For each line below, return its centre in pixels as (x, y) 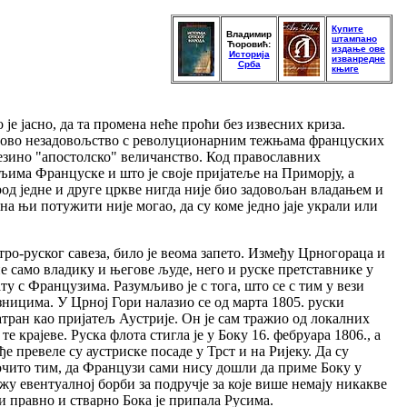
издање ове (358, 49)
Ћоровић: (249, 44)
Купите (347, 29)
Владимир (249, 34)
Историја (249, 54)
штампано (354, 39)
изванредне (358, 59)
